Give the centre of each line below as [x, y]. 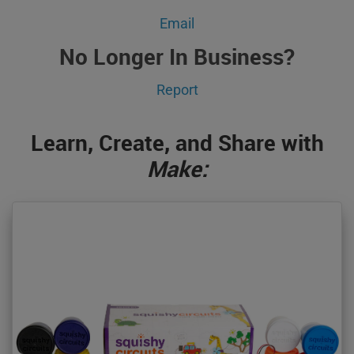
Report [177, 89]
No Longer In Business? [177, 56]
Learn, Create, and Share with [177, 142]
